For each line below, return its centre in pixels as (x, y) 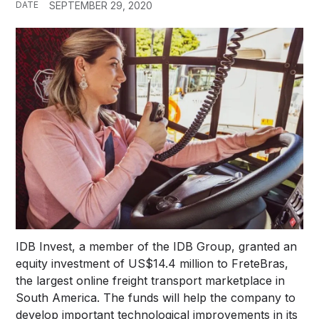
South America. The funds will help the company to (156, 297)
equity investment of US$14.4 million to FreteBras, (152, 263)
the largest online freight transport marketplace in (151, 280)
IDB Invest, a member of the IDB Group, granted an (157, 246)
